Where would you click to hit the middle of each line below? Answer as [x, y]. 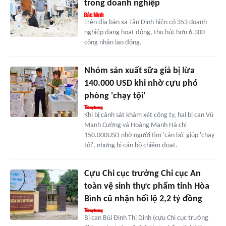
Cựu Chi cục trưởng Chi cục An [142, 174]
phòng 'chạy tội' [115, 96]
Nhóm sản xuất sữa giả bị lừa [139, 71]
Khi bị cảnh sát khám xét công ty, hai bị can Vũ [149, 115]
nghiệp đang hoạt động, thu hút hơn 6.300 [144, 32]
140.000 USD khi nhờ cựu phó [141, 83]
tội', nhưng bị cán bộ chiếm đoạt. [131, 145]
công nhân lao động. [113, 42]
